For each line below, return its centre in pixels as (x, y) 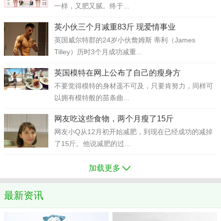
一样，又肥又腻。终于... (92, 6)
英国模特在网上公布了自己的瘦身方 (117, 73)
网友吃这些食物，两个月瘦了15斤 (114, 119)
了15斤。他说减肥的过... (92, 144)
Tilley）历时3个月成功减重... (98, 52)
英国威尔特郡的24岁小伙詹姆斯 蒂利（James (125, 40)
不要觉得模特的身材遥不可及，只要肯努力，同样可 (134, 86)
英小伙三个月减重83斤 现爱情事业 (115, 27)
